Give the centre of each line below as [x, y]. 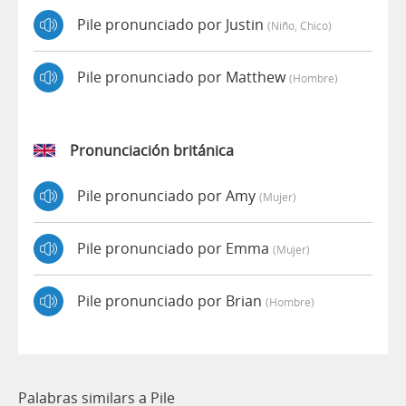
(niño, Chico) [300, 26]
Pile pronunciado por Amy [168, 196]
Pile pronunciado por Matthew [183, 77]
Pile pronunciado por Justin [172, 25]
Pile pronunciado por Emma [175, 249]
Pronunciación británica [152, 150]
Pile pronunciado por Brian [171, 301]
